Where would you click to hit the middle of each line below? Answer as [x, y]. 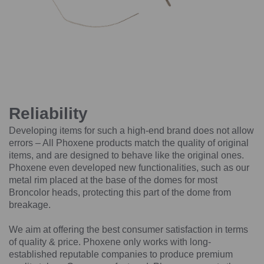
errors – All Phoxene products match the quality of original [129, 143]
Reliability [48, 114]
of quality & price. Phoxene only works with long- [110, 242]
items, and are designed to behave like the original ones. [126, 156]
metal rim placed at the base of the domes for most [113, 180]
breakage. [30, 205]
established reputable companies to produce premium [121, 255]
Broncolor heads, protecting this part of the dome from [120, 193]
